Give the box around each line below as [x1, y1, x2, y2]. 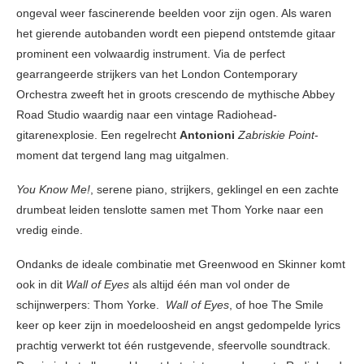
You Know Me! [16, 183, 90, 197]
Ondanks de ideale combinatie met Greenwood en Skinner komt [16, 258, 345, 271]
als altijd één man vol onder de [129, 278, 290, 292]
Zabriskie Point [238, 128, 314, 142]
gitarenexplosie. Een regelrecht [16, 128, 180, 142]
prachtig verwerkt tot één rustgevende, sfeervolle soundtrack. [16, 339, 331, 353]
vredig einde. [16, 223, 83, 237]
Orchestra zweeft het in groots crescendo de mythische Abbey [16, 88, 335, 102]
